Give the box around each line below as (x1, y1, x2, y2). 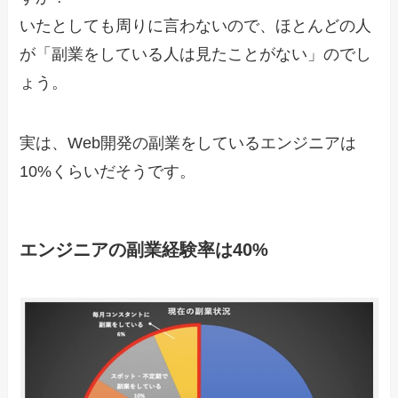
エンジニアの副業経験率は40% (20, 240, 269, 260)
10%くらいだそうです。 (20, 163, 196, 181)
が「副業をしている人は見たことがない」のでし (20, 45, 372, 64)
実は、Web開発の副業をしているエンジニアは (20, 134, 357, 153)
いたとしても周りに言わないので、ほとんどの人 (20, 17, 372, 36)
